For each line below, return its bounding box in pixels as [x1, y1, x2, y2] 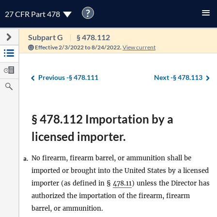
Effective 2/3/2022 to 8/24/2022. [33, 44, 123, 51]
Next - [154, 73, 173, 81]
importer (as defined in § [31, 179, 113, 187]
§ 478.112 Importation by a [31, 112, 173, 126]
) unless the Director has [132, 179, 210, 187]
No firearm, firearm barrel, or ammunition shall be [31, 154, 191, 162]
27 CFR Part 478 [5, 9, 62, 18]
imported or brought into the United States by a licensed [31, 167, 209, 175]
